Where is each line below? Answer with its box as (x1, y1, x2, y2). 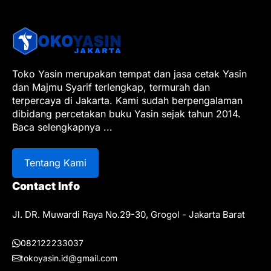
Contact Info (12, 179, 80, 192)
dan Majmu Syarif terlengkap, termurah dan (12, 80, 210, 93)
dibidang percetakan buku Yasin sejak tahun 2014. (12, 107, 241, 120)
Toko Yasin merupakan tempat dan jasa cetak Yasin (12, 67, 247, 80)
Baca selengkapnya (12, 120, 100, 133)
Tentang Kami (24, 156, 87, 169)
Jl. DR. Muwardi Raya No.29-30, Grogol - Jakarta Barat (12, 208, 245, 220)
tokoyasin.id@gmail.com (21, 253, 117, 264)
